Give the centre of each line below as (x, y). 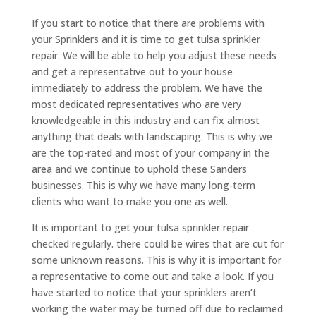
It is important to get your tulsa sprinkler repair (140, 228)
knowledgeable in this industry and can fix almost (145, 121)
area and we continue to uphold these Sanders (139, 169)
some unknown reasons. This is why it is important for (156, 260)
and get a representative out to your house (132, 72)
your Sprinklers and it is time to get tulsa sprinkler (146, 39)
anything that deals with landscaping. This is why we (152, 137)
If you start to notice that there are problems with (148, 23)
